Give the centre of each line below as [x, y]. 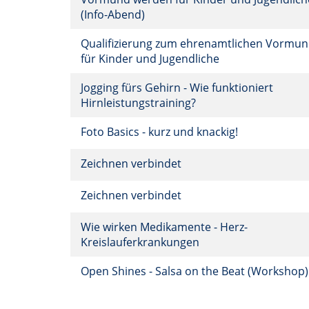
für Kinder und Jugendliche [151, 59]
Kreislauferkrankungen [141, 242]
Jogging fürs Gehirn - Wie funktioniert [177, 88]
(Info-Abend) [114, 14]
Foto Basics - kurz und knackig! [161, 132]
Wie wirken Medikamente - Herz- [164, 227]
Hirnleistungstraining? [140, 103]
